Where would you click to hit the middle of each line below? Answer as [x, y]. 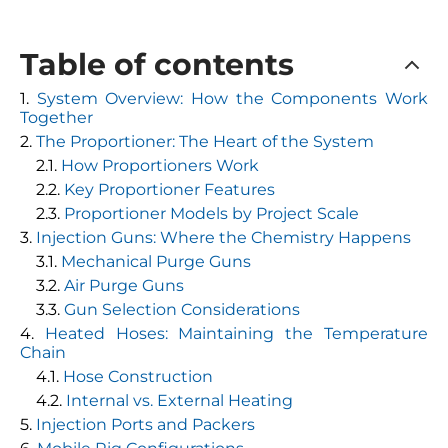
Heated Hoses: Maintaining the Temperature [236, 333]
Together [56, 117]
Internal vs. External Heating [179, 400]
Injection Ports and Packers [145, 424]
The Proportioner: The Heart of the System [205, 141]
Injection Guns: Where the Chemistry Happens [223, 237]
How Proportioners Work [160, 165]
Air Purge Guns [124, 285]
